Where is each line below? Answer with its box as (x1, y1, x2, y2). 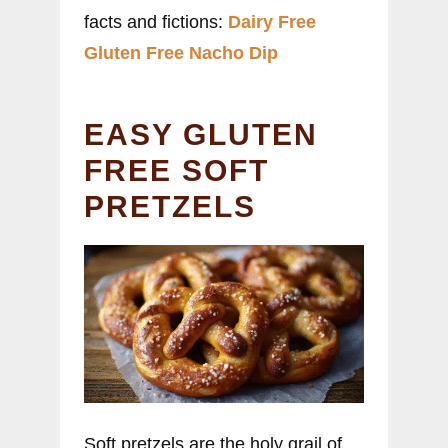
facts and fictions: (84, 12, 228, 33)
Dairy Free (228, 12, 316, 33)
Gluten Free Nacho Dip (84, 43, 278, 64)
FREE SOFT (84, 154, 269, 188)
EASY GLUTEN (84, 118, 318, 152)
